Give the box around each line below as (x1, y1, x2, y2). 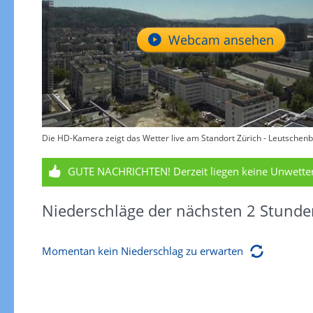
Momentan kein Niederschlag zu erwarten (41, 244, 243, 259)
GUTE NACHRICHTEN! (67, 164, 170, 178)
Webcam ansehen (168, 31, 274, 48)
